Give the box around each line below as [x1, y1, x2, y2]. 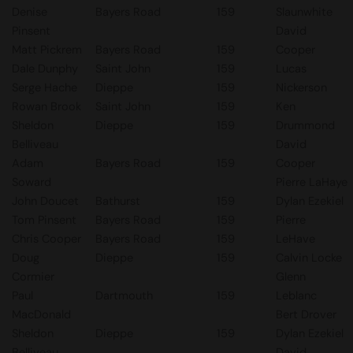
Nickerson [276, 80, 327, 95]
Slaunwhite [276, 4, 333, 20]
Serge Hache [12, 80, 77, 95]
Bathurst [95, 193, 140, 209]
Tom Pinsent [12, 212, 76, 228]
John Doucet [12, 193, 79, 209]
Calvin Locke [276, 250, 342, 266]
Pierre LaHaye [276, 174, 347, 190]
